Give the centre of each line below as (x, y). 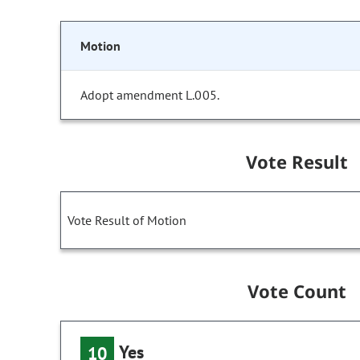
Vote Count (297, 291)
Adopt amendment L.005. (150, 95)
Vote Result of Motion (127, 221)
